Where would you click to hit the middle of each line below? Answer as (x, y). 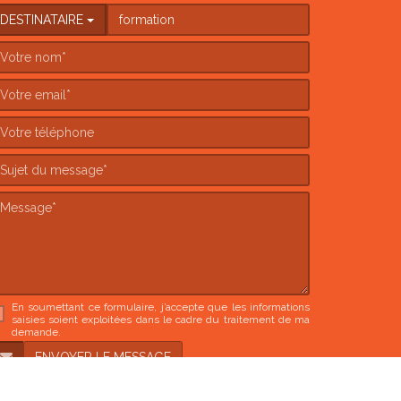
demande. (36, 332)
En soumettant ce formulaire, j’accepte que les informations (161, 307)
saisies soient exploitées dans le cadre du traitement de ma (161, 320)
